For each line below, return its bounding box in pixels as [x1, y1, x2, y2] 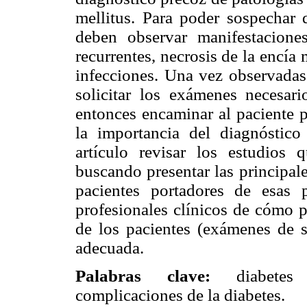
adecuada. [75, 238, 144, 258]
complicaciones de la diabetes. [75, 286, 285, 305]
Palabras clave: [75, 267, 211, 286]
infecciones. [75, 66, 164, 85]
